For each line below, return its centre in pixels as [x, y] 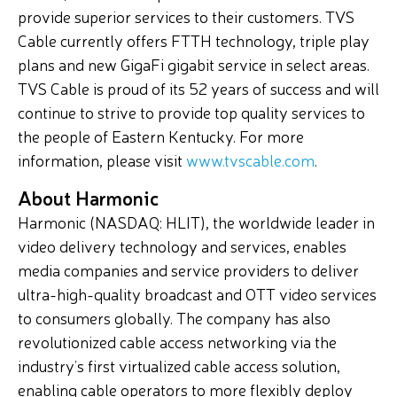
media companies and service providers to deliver [188, 269]
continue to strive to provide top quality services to [191, 112]
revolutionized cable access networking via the [177, 341]
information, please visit [102, 160]
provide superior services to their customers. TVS [186, 16]
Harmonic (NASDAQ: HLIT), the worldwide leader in [196, 222]
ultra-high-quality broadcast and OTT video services [197, 293]
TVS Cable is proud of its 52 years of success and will [198, 88]
